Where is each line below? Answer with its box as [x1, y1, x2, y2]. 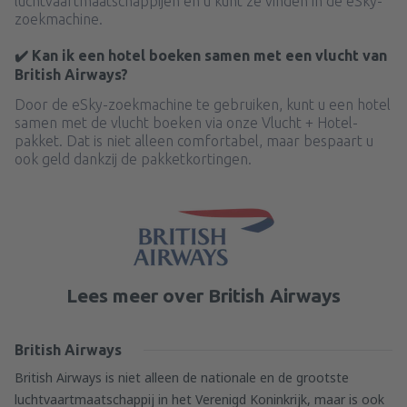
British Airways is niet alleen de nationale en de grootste [15, 369, 349, 386]
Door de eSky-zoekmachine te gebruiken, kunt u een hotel [15, 96, 391, 113]
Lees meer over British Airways [66, 284, 341, 306]
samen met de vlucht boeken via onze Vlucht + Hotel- [15, 114, 358, 131]
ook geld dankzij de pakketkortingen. [15, 151, 252, 167]
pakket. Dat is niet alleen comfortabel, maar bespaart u [15, 133, 373, 149]
